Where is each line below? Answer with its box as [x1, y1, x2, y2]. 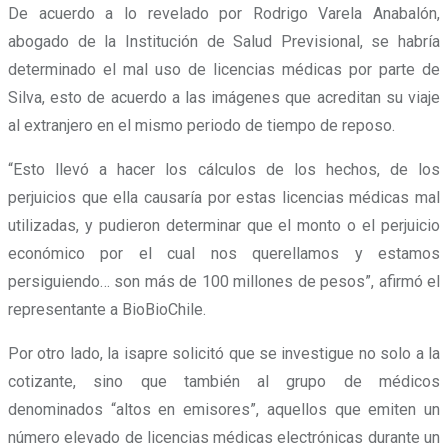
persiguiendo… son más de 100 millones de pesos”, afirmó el [8, 272, 440, 292]
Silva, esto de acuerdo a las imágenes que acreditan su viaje [8, 88, 440, 108]
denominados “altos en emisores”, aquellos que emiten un [8, 400, 440, 420]
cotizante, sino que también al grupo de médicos [8, 372, 440, 392]
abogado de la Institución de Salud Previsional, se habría [8, 32, 440, 52]
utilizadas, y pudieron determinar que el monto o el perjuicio [8, 216, 440, 236]
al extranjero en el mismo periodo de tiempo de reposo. [8, 116, 395, 136]
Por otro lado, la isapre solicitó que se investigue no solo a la [8, 344, 440, 364]
